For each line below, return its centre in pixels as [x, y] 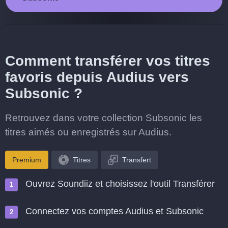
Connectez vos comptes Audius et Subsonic [115, 211]
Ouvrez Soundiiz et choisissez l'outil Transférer [120, 184]
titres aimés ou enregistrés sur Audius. [88, 132]
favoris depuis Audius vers [97, 77]
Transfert [137, 160]
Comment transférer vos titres [108, 61]
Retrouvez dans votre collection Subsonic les [104, 118]
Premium [27, 160]
